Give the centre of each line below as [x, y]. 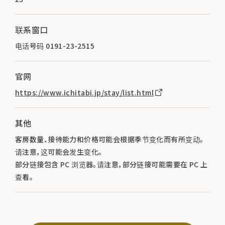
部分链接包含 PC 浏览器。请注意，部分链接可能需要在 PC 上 [111, 164]
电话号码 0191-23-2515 [55, 45]
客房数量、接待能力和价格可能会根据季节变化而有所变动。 [109, 139]
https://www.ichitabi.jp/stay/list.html [84, 92]
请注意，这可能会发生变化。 [59, 151]
